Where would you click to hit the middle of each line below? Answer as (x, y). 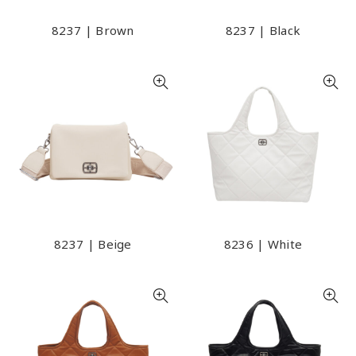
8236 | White (263, 244)
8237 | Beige (93, 244)
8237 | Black (263, 30)
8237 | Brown (93, 30)
